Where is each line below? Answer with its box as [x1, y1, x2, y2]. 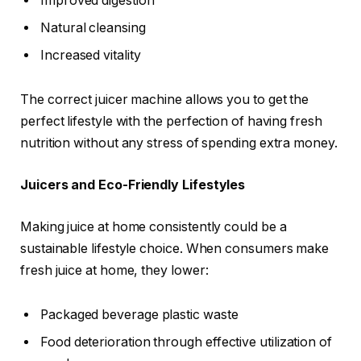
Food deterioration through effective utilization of [40, 334, 332, 351]
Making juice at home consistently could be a [20, 218, 287, 234]
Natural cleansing [40, 19, 146, 35]
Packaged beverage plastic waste [40, 307, 239, 323]
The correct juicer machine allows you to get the [20, 92, 309, 108]
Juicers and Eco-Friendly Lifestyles [20, 176, 246, 193]
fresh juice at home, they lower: [20, 262, 209, 278]
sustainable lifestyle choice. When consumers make [20, 240, 330, 256]
